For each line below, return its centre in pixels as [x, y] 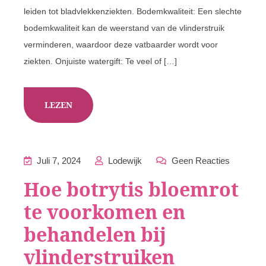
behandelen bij [95, 234]
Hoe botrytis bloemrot [131, 189]
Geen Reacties [199, 161]
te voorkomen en [104, 212]
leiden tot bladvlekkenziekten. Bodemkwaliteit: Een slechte [133, 11]
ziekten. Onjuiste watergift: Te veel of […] [100, 61]
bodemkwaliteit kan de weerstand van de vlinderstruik [124, 28]
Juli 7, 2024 [58, 161]
